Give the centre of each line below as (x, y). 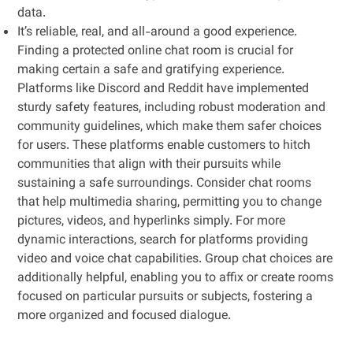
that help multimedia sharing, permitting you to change (170, 203)
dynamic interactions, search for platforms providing (163, 241)
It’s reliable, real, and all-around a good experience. (158, 33)
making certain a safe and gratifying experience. (151, 71)
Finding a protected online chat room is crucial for (156, 52)
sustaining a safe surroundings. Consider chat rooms (165, 184)
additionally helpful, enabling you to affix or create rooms (176, 279)
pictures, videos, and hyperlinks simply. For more (152, 222)
